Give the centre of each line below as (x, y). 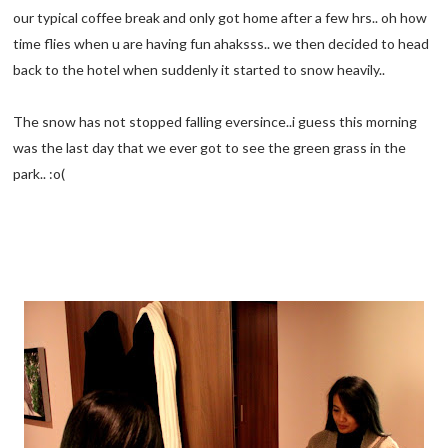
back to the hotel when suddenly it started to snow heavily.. (199, 70)
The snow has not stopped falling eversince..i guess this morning (215, 122)
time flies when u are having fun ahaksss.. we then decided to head (221, 44)
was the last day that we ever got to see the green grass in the (210, 148)
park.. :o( (39, 174)
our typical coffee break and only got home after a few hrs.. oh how (220, 18)
